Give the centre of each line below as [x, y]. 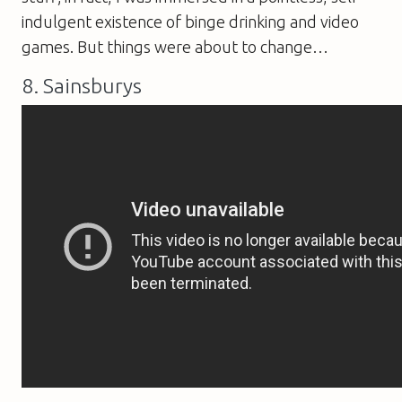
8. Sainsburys [82, 85]
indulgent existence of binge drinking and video [190, 21]
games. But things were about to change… [175, 46]
